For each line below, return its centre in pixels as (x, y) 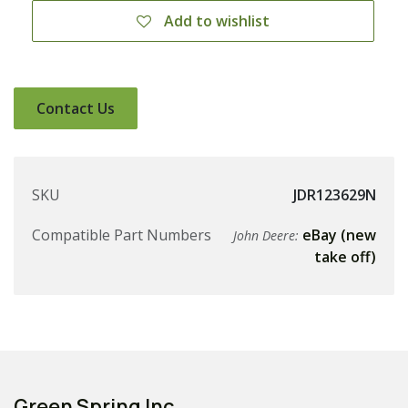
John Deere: (268, 236)
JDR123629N (335, 195)
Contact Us (76, 109)
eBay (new (339, 235)
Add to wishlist (217, 21)
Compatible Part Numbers (122, 235)
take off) (345, 257)
